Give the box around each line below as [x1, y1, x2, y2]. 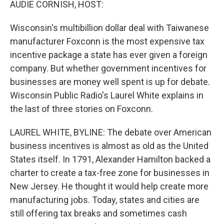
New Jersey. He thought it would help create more [10, 181, 208, 191]
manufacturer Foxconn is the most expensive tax [10, 36, 204, 46]
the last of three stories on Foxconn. [10, 103, 153, 114]
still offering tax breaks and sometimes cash [10, 208, 187, 218]
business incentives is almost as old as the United [10, 140, 208, 151]
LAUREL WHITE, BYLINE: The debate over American [10, 127, 211, 137]
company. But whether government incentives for [10, 63, 206, 73]
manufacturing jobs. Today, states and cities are [10, 194, 199, 205]
